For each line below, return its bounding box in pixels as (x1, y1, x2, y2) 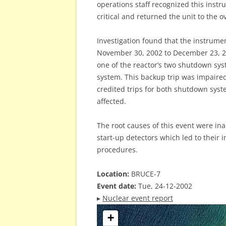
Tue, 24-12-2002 (136, 181, 192, 191)
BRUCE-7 (129, 169, 160, 179)
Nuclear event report (102, 193, 173, 203)
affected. (97, 96, 126, 106)
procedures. (97, 145, 138, 154)
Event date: (97, 181, 136, 191)
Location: (97, 169, 129, 179)
